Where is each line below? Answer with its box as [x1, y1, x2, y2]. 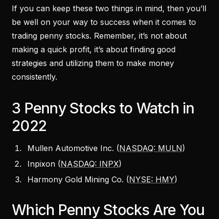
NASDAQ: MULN [119, 143, 182, 153]
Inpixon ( [27, 158, 61, 169]
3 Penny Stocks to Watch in [12, 99, 195, 117]
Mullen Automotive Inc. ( [27, 143, 119, 153]
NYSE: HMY [129, 174, 175, 184]
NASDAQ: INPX [61, 158, 119, 169]
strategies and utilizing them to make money [12, 58, 174, 68]
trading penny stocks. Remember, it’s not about [12, 30, 187, 41]
